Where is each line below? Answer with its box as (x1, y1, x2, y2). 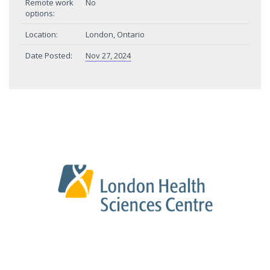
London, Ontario (86, 29, 145, 40)
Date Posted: (25, 50, 72, 61)
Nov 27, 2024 (86, 50, 131, 61)
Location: (25, 29, 58, 40)
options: (25, 8, 55, 19)
